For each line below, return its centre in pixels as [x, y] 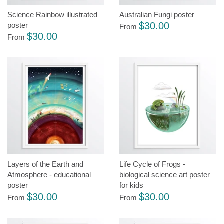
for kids [131, 185]
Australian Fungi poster [157, 14]
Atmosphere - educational [49, 175]
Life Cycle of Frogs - [152, 164]
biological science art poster [165, 175]
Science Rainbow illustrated [52, 14]
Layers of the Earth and [45, 164]
